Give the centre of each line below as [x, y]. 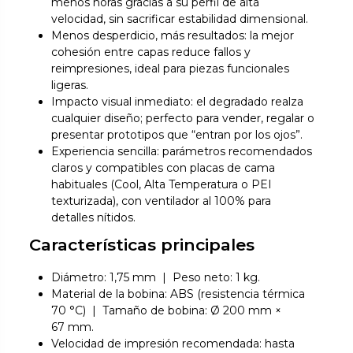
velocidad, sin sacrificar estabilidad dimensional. [180, 19]
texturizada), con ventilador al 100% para [162, 201]
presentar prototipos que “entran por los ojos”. [177, 134]
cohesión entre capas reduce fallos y [151, 52]
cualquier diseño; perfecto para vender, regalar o [183, 118]
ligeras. [70, 85]
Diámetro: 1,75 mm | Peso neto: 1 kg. [156, 277]
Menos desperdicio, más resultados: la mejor [173, 35]
